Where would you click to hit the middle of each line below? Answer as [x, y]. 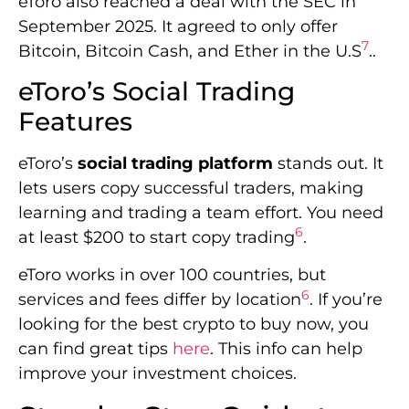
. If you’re [346, 300]
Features [75, 121]
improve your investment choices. [157, 374]
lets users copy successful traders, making [191, 188]
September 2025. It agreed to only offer [178, 26]
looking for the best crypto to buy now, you [194, 325]
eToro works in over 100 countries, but [172, 275]
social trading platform [175, 163]
